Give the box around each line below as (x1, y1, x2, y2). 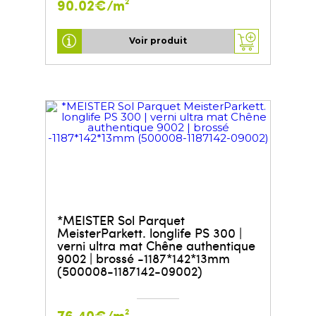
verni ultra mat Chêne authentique (56, 236, 255, 254)
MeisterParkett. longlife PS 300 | (56, 223, 242, 241)
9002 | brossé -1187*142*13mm (56, 248, 230, 267)
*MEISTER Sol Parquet (56, 210, 185, 229)
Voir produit (129, 35, 187, 47)
